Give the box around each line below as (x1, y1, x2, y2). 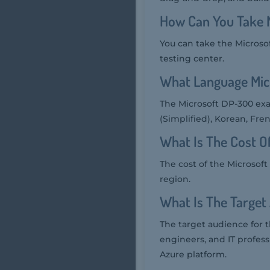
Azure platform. (160, 249, 227, 260)
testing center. (160, 53, 224, 64)
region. (160, 174, 190, 185)
